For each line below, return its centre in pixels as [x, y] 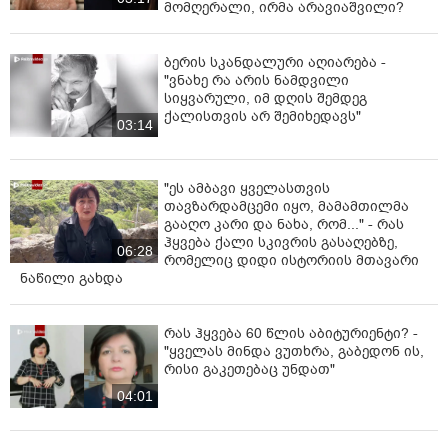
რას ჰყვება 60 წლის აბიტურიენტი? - [291, 333]
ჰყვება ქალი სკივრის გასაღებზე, [281, 242]
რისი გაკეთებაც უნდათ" [249, 369]
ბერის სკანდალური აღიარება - [275, 62]
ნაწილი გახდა [71, 278]
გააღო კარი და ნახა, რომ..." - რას [284, 224]
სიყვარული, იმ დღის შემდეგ [265, 98]
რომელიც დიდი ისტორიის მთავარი [291, 260]
